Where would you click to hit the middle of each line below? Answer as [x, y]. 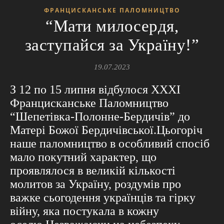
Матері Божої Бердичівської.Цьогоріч [106, 130]
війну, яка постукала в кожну [84, 211]
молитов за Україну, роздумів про [95, 184]
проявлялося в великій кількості [93, 171]
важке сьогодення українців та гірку [103, 198]
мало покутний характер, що [83, 157]
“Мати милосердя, [112, 26]
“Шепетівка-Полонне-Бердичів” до [100, 117]
